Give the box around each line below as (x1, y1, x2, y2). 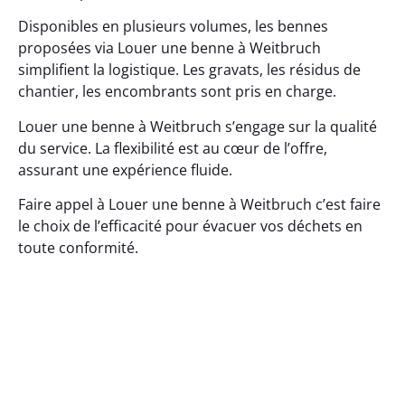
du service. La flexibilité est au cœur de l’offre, (18, 137, 327, 158)
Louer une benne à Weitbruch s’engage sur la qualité (18, 116, 377, 137)
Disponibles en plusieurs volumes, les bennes (18, 16, 328, 37)
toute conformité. (18, 238, 138, 259)
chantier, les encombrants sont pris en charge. (18, 81, 336, 102)
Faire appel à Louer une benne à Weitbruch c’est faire (18, 194, 381, 215)
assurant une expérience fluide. (18, 159, 232, 180)
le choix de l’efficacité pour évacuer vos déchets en (18, 216, 363, 237)
